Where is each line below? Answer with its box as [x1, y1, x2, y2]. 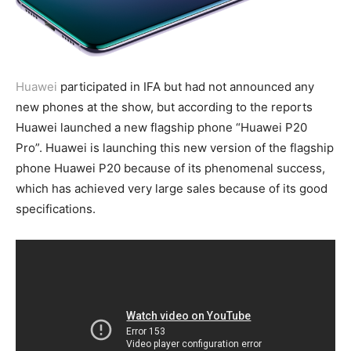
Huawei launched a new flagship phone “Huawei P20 [16, 119, 307, 135]
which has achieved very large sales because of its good [16, 180, 327, 196]
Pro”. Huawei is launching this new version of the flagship [16, 139, 334, 155]
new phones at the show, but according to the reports [16, 99, 313, 114]
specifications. [16, 201, 96, 216]
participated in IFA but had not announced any [57, 78, 314, 94]
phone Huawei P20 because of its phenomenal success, [16, 160, 325, 175]
